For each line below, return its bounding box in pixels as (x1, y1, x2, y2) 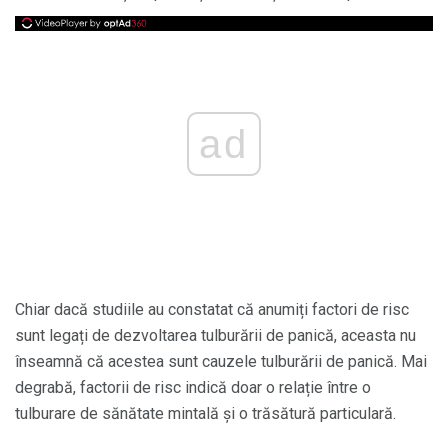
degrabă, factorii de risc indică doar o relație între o (15, 378, 371, 398)
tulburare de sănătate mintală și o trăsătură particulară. (15, 404, 396, 424)
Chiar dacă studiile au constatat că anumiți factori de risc (15, 300, 409, 320)
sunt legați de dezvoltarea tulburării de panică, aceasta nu (15, 326, 416, 346)
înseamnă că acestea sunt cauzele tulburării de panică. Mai (15, 352, 427, 372)
